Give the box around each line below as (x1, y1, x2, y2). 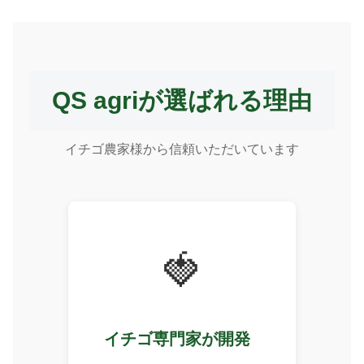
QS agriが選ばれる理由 (52, 87, 312, 115)
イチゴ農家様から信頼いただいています (65, 142, 299, 157)
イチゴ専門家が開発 (104, 330, 250, 349)
